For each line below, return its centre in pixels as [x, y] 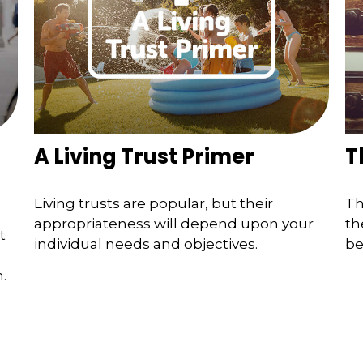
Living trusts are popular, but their [154, 203]
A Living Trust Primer [145, 157]
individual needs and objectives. [146, 243]
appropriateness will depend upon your [174, 223]
